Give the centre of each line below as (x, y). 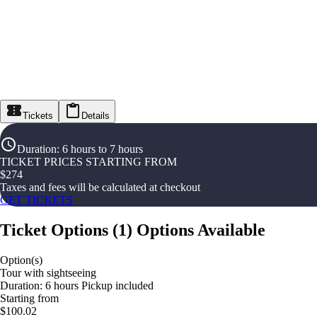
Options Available (201, 230)
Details (96, 116)
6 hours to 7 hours (103, 149)
